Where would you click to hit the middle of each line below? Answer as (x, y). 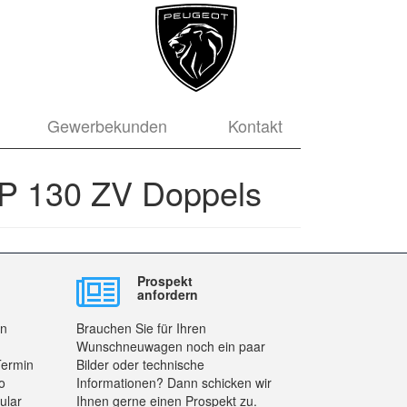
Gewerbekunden (107, 126)
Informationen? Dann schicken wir (174, 382)
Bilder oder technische (140, 364)
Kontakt (255, 126)
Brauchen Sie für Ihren (141, 328)
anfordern (168, 294)
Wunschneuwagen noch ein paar (170, 346)
